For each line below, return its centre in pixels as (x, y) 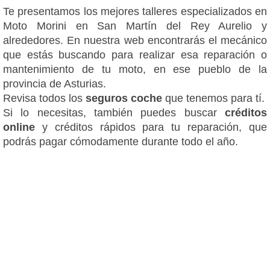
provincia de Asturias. (55, 83)
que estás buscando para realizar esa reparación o (135, 55)
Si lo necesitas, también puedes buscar (114, 112)
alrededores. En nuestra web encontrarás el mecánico (135, 40)
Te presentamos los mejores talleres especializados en (135, 11)
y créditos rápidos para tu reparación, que (155, 127)
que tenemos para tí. (213, 98)
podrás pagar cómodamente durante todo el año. (121, 141)
